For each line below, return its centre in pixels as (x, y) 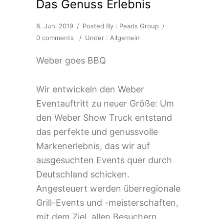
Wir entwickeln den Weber (90, 89)
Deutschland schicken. (83, 174)
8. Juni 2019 (55, 26)
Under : (98, 37)
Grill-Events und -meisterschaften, (107, 202)
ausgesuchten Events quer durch (104, 160)
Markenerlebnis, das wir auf (93, 146)
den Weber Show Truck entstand (104, 117)
